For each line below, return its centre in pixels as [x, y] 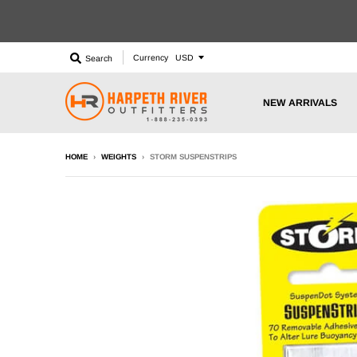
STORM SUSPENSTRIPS [193, 157]
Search [99, 58]
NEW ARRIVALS [300, 102]
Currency [151, 57]
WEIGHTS [119, 157]
